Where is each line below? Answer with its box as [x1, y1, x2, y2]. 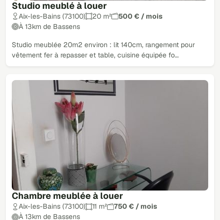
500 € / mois [118, 11, 163, 21]
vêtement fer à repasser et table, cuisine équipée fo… [12, 50, 179, 59]
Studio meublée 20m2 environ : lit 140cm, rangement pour [12, 40, 195, 49]
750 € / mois [114, 202, 157, 211]
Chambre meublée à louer [12, 190, 123, 202]
